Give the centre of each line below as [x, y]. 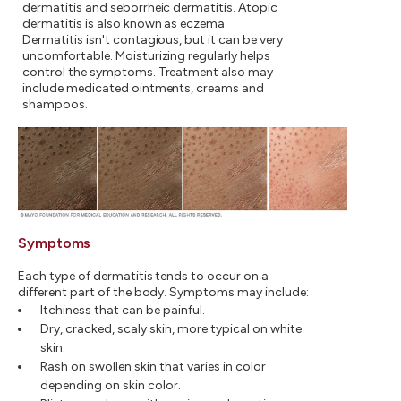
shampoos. [55, 104]
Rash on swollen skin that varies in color [153, 366]
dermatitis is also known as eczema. [125, 24]
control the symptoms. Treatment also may [148, 72]
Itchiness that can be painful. [123, 310]
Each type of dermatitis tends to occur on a [144, 276]
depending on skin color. [111, 385]
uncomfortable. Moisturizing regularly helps [147, 56]
